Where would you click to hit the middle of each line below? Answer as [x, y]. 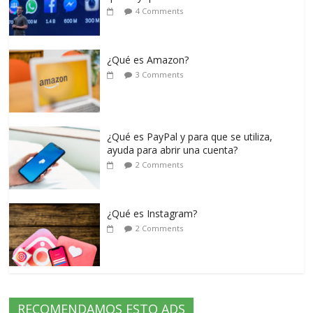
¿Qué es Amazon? [148, 59]
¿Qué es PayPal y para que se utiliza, [190, 136]
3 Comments [160, 74]
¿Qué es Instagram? [152, 213]
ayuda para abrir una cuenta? [173, 150]
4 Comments [160, 10]
